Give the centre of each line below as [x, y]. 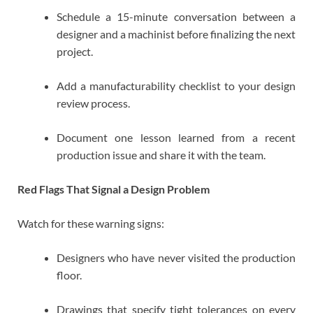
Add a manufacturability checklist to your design [176, 86]
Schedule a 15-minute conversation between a [176, 17]
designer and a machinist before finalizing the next [176, 34]
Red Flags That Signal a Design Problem [114, 189]
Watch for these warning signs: [91, 224]
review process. [93, 103]
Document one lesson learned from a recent [176, 138]
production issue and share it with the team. [161, 155]
